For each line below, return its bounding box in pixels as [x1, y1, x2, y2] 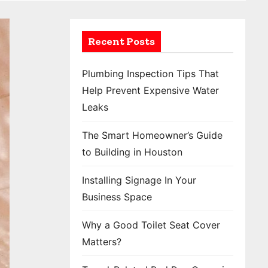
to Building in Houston [82, 146, 182, 158]
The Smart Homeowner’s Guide [82, 129, 223, 141]
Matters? [82, 236, 131, 248]
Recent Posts [88, 35, 155, 48]
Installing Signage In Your [82, 174, 196, 186]
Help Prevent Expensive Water [82, 84, 219, 96]
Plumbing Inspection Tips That [82, 68, 219, 80]
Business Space [82, 191, 152, 203]
